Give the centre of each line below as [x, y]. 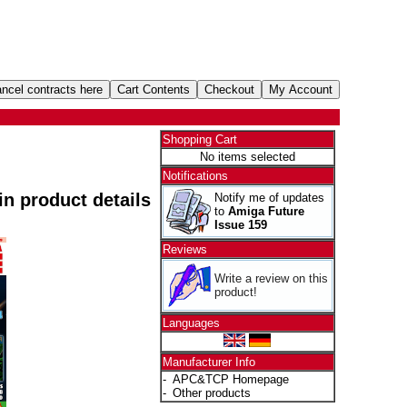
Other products [211, 393]
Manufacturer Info [208, 362]
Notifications [195, 176]
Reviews [184, 249]
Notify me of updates [269, 198]
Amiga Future [266, 211]
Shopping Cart [199, 139]
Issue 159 [240, 225]
